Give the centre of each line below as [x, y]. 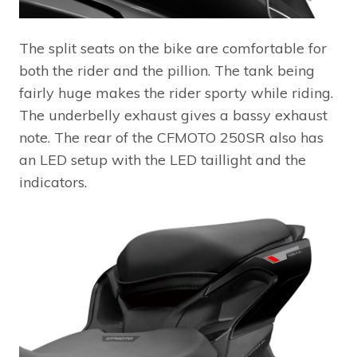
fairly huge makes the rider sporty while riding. [176, 92]
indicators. [53, 182]
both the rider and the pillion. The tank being [167, 70]
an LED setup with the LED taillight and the [163, 159]
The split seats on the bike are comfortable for [173, 48]
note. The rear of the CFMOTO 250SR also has [171, 137]
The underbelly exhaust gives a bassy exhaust [173, 115]
